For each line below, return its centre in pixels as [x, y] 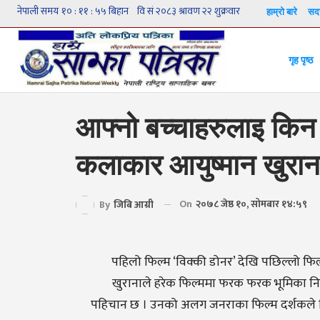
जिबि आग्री [134, 204]
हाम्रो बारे [282, 12]
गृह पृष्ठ [301, 60]
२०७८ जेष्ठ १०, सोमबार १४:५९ [251, 204]
